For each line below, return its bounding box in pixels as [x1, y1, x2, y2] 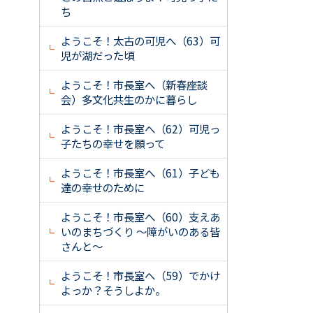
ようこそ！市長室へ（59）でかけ [61, 268, 220, 283]
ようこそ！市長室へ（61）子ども [61, 165, 220, 180]
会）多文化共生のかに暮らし [61, 92, 197, 107]
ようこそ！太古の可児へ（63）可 [61, 33, 220, 48]
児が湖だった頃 [61, 48, 134, 63]
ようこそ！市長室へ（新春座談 [61, 77, 208, 92]
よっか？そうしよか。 [61, 282, 166, 298]
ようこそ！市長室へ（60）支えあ [61, 209, 220, 224]
